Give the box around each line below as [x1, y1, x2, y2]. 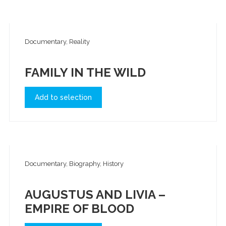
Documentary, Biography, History [24, 160, 124, 168]
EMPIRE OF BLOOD [24, 201, 134, 216]
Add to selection [34, 93, 92, 101]
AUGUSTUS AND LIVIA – [24, 187, 165, 202]
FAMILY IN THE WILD [24, 65, 146, 80]
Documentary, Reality [24, 37, 90, 45]
